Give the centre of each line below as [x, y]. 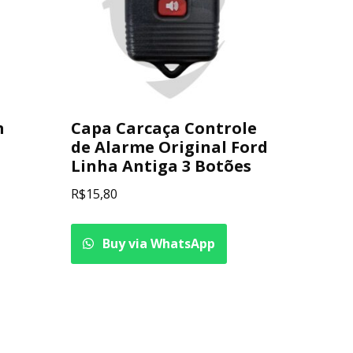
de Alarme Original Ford [170, 147]
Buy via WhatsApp [158, 243]
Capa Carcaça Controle [164, 128]
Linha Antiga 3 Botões [162, 165]
